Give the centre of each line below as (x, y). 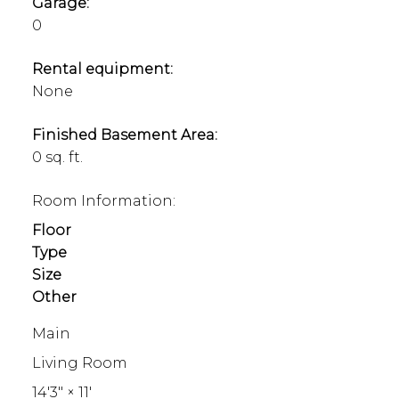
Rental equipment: (102, 69)
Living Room (79, 363)
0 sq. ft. (57, 158)
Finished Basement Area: (124, 135)
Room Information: (103, 201)
